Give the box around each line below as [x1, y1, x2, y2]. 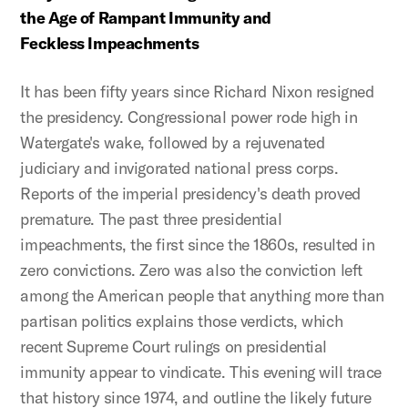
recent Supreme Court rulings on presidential [20, 336, 327, 357]
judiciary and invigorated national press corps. [20, 158, 339, 178]
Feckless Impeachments [20, 33, 202, 54]
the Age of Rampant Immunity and [20, 7, 271, 28]
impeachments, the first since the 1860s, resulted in [20, 234, 375, 255]
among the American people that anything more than [20, 285, 384, 306]
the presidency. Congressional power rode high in [20, 107, 358, 127]
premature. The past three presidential [20, 209, 282, 229]
